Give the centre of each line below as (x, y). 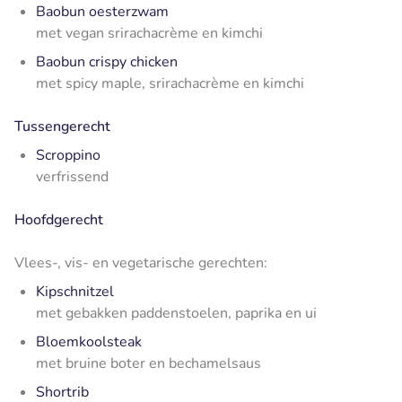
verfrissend (72, 176)
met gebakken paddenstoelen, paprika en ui (176, 313)
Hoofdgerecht (59, 219)
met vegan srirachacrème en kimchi (149, 33)
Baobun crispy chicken (107, 61)
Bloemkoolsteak (89, 341)
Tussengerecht (62, 126)
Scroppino (68, 155)
